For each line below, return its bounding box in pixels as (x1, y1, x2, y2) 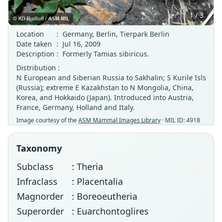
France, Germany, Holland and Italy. (16, 103, 135, 112)
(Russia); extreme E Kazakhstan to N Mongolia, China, (16, 83, 194, 92)
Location (16, 29, 44, 39)
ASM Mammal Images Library (78, 116, 161, 124)
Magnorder (17, 190, 63, 202)
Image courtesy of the (16, 116, 78, 124)
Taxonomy (16, 142, 62, 154)
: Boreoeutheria (72, 190, 137, 202)
